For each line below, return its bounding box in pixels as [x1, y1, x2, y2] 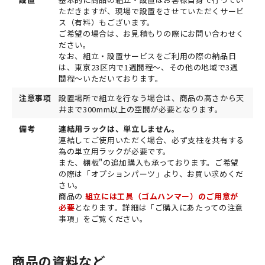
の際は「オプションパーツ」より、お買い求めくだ [59, 168, 244, 180]
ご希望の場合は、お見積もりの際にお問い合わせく [59, 28, 244, 40]
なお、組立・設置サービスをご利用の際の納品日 [59, 50, 237, 62]
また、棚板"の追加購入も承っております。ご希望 [59, 157, 239, 169]
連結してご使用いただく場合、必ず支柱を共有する [59, 134, 244, 146]
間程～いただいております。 [59, 73, 163, 85]
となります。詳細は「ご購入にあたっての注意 [75, 202, 243, 214]
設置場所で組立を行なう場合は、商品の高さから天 [59, 92, 244, 104]
